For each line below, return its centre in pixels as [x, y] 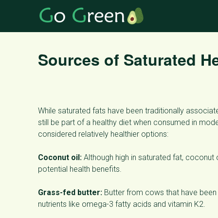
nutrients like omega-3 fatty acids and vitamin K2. [122, 204]
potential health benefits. [80, 169]
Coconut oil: [60, 157]
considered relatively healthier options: [103, 134]
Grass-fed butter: [70, 192]
